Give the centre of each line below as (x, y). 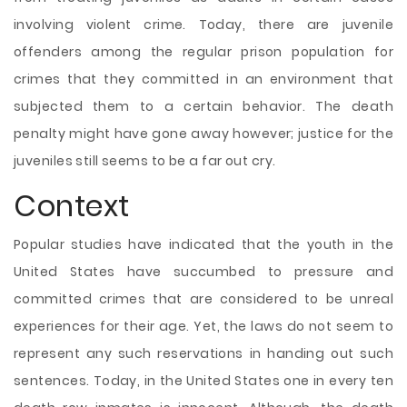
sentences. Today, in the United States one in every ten (203, 381)
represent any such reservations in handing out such (203, 353)
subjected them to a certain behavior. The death (203, 106)
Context (72, 206)
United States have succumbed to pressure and (203, 272)
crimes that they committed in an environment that (203, 79)
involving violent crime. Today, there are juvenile (203, 25)
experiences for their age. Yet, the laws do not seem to (203, 326)
